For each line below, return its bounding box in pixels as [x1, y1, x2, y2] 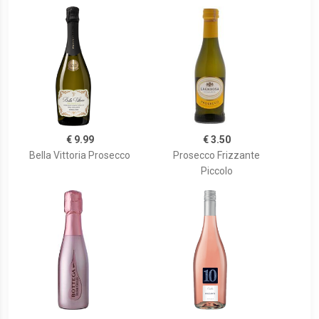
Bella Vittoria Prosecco [29, 150, 130, 162]
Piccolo [200, 165, 233, 177]
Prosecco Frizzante [173, 150, 260, 162]
